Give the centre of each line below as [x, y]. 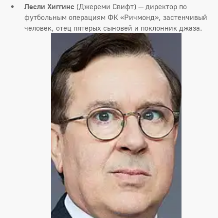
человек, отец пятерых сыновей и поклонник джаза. [113, 28]
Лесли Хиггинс [49, 7]
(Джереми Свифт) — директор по [131, 7]
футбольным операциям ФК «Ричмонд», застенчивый [116, 17]
